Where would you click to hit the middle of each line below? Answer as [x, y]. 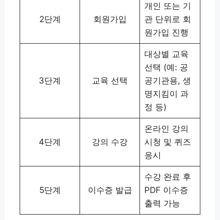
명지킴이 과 [166, 94]
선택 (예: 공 [166, 68]
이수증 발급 [110, 190]
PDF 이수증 [166, 190]
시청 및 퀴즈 [167, 142]
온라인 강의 [166, 129]
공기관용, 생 [167, 81]
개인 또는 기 [167, 6]
